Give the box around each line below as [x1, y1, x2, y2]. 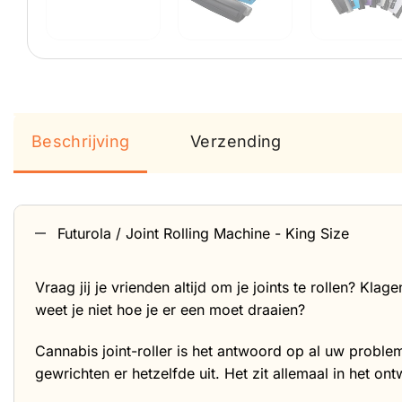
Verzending [190, 131, 282, 151]
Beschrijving [31, 131, 130, 151]
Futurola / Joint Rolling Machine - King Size [57, 224, 349, 243]
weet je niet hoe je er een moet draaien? [35, 301, 305, 319]
